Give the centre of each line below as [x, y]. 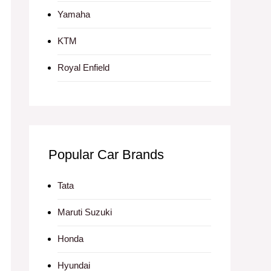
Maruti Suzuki [85, 212]
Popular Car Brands [106, 155]
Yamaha [74, 14]
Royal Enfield [83, 67]
